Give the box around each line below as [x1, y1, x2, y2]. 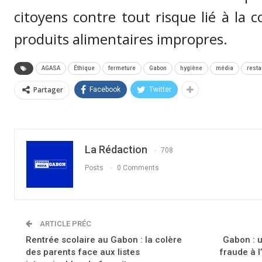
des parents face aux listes [26, 247, 140, 258]
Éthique [74, 65, 95, 72]
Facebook [89, 85, 120, 94]
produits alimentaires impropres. [14, 29, 227, 49]
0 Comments [117, 164, 159, 173]
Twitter [149, 85, 171, 94]
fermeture [108, 65, 136, 72]
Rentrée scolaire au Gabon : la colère [26, 235, 182, 246]
